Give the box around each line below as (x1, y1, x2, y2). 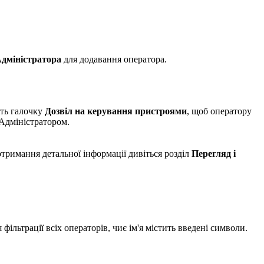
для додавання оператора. (64, 54, 167, 65)
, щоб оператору (187, 106, 252, 117)
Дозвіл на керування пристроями (45, 106, 187, 117)
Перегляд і (192, 148, 236, 159)
